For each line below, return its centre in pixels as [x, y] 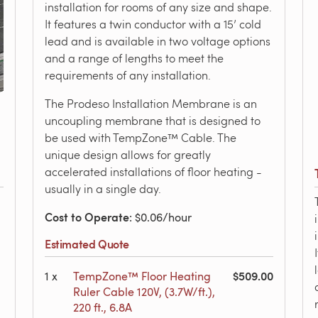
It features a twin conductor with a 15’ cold [153, 24]
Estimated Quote [87, 244]
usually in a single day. [103, 188]
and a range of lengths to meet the [134, 58]
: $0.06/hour [160, 217]
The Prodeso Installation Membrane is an [151, 103]
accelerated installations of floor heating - [153, 171]
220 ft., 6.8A [103, 307]
